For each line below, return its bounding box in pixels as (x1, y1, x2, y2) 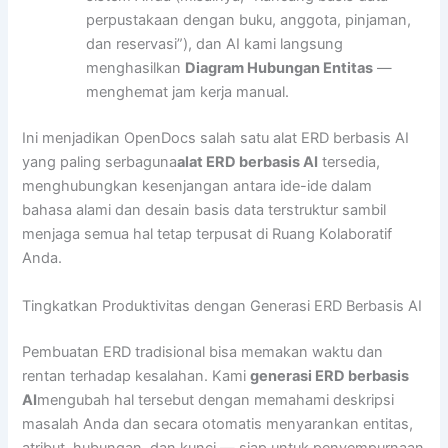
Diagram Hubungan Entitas (185, 59, 374, 78)
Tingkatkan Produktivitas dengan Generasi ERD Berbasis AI (22, 296, 423, 315)
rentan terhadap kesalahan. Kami (22, 366, 251, 385)
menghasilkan (86, 59, 186, 78)
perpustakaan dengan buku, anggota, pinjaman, (86, 11, 412, 30)
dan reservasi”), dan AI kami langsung (86, 35, 344, 54)
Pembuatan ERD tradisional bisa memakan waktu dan (22, 342, 384, 361)
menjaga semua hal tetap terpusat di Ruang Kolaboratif (22, 225, 393, 244)
